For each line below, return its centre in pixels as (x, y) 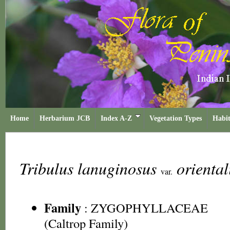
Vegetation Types (176, 118)
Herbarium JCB (65, 118)
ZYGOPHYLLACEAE (149, 208)
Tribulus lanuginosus (90, 168)
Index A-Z (116, 118)
